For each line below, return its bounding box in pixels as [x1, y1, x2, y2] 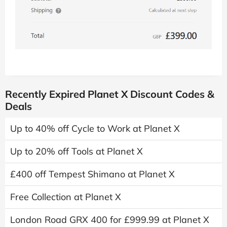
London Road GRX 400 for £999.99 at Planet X [10, 213, 209, 225]
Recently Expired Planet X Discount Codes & [5, 87, 214, 100]
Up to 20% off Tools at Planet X [10, 145, 143, 157]
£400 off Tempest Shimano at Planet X [10, 168, 175, 180]
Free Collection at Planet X [10, 191, 121, 203]
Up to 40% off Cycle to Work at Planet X [10, 122, 180, 134]
